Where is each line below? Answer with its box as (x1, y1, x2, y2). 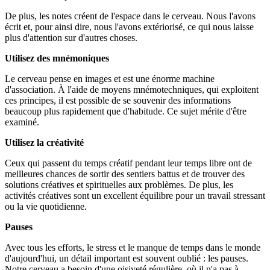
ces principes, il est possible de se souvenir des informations (5, 95, 231, 105)
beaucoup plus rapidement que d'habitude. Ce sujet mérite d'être (5, 105, 246, 116)
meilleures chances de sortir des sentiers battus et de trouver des (5, 168, 245, 179)
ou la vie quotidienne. (5, 201, 87, 212)
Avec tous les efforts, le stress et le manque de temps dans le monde (5, 242, 260, 253)
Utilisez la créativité (5, 137, 84, 148)
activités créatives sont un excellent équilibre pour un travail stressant (5, 190, 265, 201)
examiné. (5, 116, 39, 127)
